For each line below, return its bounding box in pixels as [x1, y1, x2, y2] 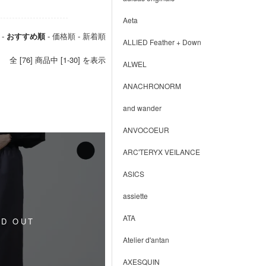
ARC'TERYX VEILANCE [122, 147, 200, 157]
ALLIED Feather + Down [122, 37, 201, 47]
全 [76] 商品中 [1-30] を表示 [9, 53, 106, 65]
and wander [122, 103, 161, 113]
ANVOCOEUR [122, 125, 169, 135]
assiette [122, 191, 148, 201]
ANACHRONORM [122, 81, 181, 91]
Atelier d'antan [122, 235, 169, 245]
